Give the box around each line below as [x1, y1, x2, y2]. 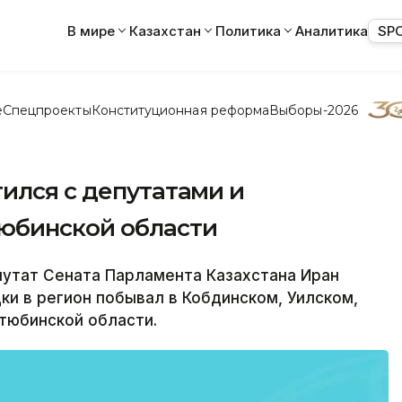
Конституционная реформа [91, 101, 270, 118]
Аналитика [295, 22, 368, 39]
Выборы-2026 [269, 101, 358, 118]
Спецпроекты [2, 101, 92, 118]
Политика [215, 22, 281, 39]
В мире [67, 22, 115, 39]
